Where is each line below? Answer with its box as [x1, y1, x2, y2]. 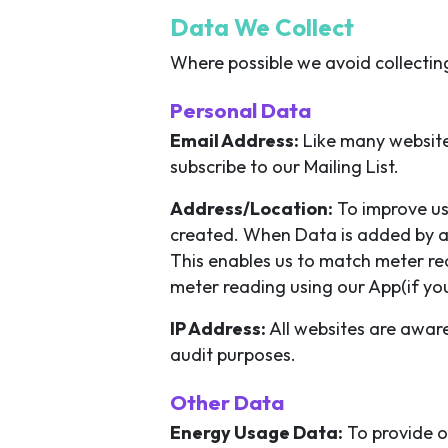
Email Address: [170, 129, 299, 152]
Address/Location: [170, 197, 333, 220]
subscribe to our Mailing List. [170, 155, 399, 178]
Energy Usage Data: [170, 421, 343, 444]
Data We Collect [170, 12, 354, 42]
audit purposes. [170, 343, 296, 366]
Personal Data [170, 97, 311, 123]
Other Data [170, 389, 284, 415]
